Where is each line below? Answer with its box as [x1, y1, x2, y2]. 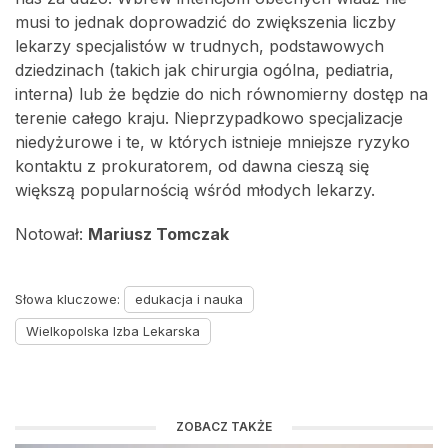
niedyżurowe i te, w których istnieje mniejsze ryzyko [15, 132, 410, 153]
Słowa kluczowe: [15, 291, 124, 308]
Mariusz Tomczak [88, 224, 229, 245]
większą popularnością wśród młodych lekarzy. [15, 180, 375, 201]
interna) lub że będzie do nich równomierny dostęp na [15, 84, 428, 105]
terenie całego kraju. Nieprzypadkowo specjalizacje [15, 108, 403, 129]
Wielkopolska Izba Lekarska [26, 323, 200, 340]
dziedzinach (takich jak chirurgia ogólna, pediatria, [15, 60, 394, 81]
